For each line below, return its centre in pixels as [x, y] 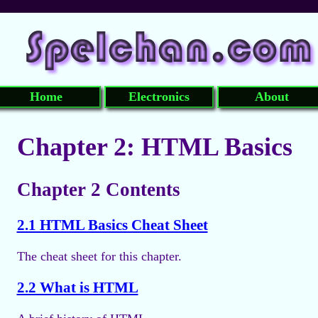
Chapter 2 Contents [98, 189]
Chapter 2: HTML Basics [154, 147]
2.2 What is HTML [77, 288]
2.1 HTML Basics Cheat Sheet [112, 225]
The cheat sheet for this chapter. [99, 257]
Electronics [159, 96]
